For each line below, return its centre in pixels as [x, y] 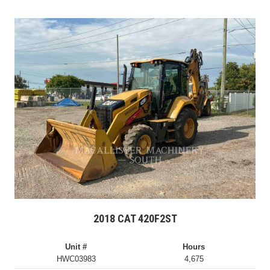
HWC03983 [76, 259]
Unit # [76, 247]
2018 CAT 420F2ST [135, 218]
